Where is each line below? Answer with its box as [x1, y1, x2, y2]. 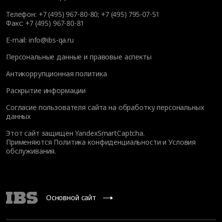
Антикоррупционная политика [6, 68, 107, 78]
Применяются [6, 137, 54, 147]
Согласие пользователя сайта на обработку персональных [6, 102, 204, 112]
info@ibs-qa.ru [28, 35, 74, 45]
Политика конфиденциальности [54, 137, 161, 147]
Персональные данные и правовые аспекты [6, 52, 152, 61]
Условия [168, 137, 196, 147]
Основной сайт [46, 192, 97, 202]
